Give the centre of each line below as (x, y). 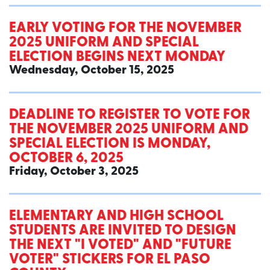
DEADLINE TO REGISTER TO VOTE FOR (130, 115)
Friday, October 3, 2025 (74, 172)
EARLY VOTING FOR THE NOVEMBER (125, 29)
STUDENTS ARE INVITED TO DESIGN (123, 231)
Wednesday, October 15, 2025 (92, 71)
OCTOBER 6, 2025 (66, 159)
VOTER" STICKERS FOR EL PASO (110, 260)
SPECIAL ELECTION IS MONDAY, (110, 144)
